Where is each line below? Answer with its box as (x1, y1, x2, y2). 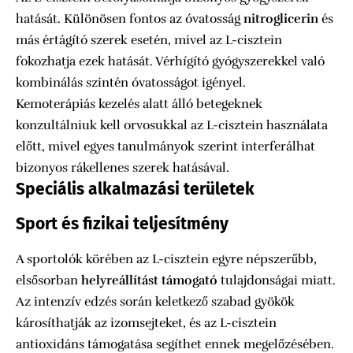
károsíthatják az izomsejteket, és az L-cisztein (16, 314, 277, 331)
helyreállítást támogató (81, 272, 217, 288)
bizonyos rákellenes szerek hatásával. (16, 160, 229, 176)
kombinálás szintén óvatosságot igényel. (16, 75, 246, 91)
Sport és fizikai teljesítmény (16, 214, 229, 235)
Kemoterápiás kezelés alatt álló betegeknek (16, 96, 262, 113)
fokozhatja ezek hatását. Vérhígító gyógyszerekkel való (16, 54, 325, 70)
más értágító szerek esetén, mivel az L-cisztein (16, 32, 282, 49)
